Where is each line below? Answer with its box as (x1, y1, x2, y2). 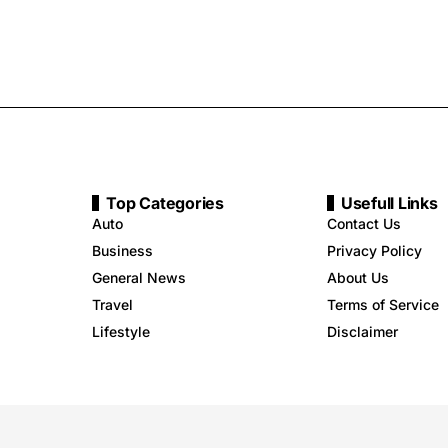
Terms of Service (326, 295, 439, 313)
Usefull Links (340, 192, 438, 213)
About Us (326, 268, 389, 286)
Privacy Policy (326, 241, 422, 259)
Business (92, 241, 154, 259)
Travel (92, 295, 134, 313)
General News (92, 268, 187, 286)
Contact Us (326, 214, 401, 232)
